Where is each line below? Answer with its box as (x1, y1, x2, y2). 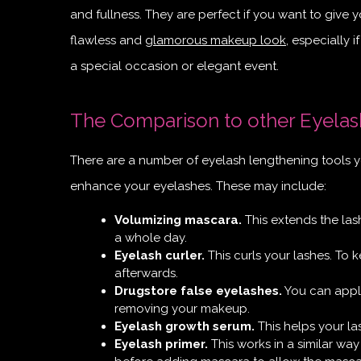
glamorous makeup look (145, 32, 286, 48)
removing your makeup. (114, 301, 250, 316)
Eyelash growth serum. (114, 318, 255, 334)
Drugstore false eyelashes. (114, 283, 282, 298)
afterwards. (114, 265, 178, 280)
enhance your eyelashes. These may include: (70, 178, 326, 193)
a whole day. (114, 230, 187, 245)
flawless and (70, 32, 145, 48)
